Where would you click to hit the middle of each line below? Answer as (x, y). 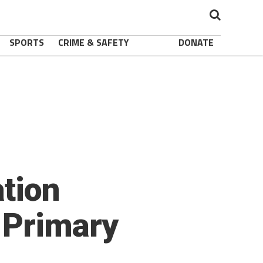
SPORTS (27, 42)
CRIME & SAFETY (94, 42)
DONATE (196, 42)
